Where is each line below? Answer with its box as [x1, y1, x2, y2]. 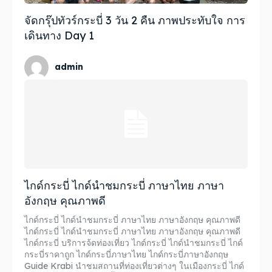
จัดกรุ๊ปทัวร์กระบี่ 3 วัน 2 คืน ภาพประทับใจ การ [24, 13, 245, 27]
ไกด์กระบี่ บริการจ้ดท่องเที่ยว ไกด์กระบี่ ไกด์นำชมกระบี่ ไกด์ [24, 237, 243, 248]
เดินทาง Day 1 [24, 28, 94, 42]
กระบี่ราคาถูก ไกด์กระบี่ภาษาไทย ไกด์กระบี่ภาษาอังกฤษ [24, 248, 228, 260]
